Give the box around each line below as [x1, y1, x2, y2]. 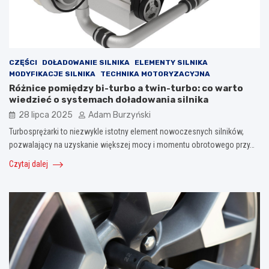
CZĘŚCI [9, 58, 37, 67]
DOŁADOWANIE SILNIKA [42, 58, 130, 67]
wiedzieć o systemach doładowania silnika [9, 94, 208, 105]
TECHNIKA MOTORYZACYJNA [100, 69, 210, 78]
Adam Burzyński [88, 109, 151, 120]
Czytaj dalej [9, 159, 50, 169]
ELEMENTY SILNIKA [134, 58, 208, 67]
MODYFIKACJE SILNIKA [9, 69, 95, 78]
